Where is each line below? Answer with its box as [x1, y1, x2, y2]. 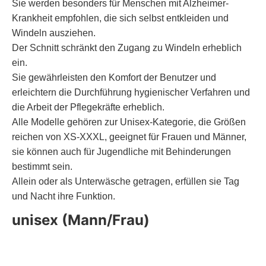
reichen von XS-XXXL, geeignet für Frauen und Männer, [12, 131, 246, 142]
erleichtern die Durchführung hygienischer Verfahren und [12, 87, 250, 97]
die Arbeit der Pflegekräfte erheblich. [12, 102, 164, 112]
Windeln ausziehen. [12, 27, 96, 38]
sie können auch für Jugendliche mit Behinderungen [12, 146, 231, 157]
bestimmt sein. [12, 161, 72, 172]
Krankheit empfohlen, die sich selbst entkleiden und [12, 12, 229, 23]
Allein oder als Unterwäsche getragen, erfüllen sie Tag [12, 176, 239, 186]
